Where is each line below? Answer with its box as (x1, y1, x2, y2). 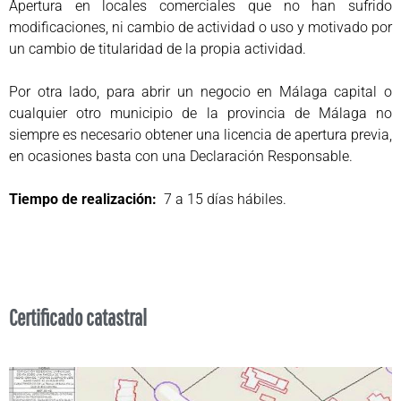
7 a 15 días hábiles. (157, 190, 290, 208)
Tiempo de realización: (9, 190, 157, 208)
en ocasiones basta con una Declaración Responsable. (9, 147, 353, 165)
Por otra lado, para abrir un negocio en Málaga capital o (9, 82, 392, 100)
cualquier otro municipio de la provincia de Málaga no (9, 104, 392, 122)
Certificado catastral (9, 303, 147, 330)
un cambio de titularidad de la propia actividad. (9, 39, 306, 57)
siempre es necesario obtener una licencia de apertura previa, (9, 125, 392, 143)
